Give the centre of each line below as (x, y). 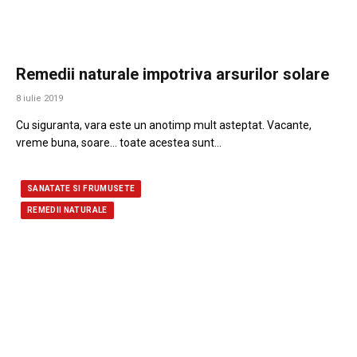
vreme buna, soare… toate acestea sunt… (119, 143)
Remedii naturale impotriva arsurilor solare (173, 75)
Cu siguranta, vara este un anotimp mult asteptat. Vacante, (164, 126)
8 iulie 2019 (39, 99)
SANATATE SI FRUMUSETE (81, 189)
